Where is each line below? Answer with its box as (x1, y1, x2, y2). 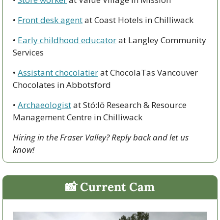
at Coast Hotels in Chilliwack (82, 14, 193, 26)
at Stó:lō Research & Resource (71, 99, 187, 110)
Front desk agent (18, 14, 82, 26)
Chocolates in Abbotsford (13, 79, 111, 90)
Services (13, 46, 44, 58)
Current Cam (77, 179, 155, 194)
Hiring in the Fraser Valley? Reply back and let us (13, 131, 189, 143)
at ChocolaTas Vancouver (98, 66, 198, 78)
